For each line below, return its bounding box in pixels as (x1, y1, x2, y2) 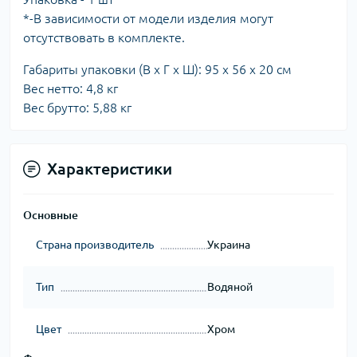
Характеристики (47, 159, 172, 178)
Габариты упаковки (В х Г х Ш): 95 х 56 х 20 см (23, 61, 292, 76)
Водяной (206, 280, 253, 293)
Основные (23, 208, 78, 222)
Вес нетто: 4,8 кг (23, 80, 118, 96)
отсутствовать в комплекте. (23, 29, 185, 45)
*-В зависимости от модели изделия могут (23, 10, 273, 25)
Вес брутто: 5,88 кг (23, 100, 131, 115)
